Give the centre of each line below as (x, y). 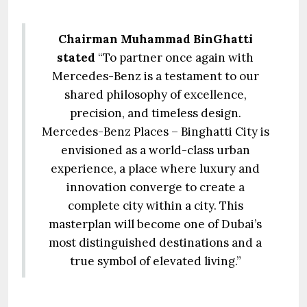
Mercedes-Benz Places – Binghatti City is (155, 132)
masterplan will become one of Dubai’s (155, 224)
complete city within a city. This (155, 206)
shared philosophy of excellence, (155, 95)
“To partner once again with (174, 58)
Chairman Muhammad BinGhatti (155, 39)
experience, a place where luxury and (155, 169)
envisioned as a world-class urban (155, 150)
